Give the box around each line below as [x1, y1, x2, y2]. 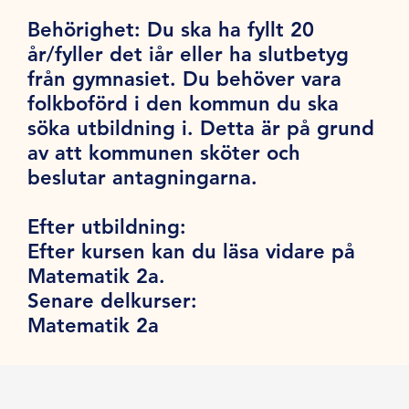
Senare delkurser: [27, 288, 198, 313]
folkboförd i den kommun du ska [27, 90, 340, 116]
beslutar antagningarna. [27, 164, 271, 190]
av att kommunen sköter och [27, 140, 301, 165]
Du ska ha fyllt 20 [147, 16, 315, 42]
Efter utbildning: [27, 214, 187, 239]
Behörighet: [27, 16, 148, 42]
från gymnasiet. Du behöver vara [27, 66, 342, 91]
